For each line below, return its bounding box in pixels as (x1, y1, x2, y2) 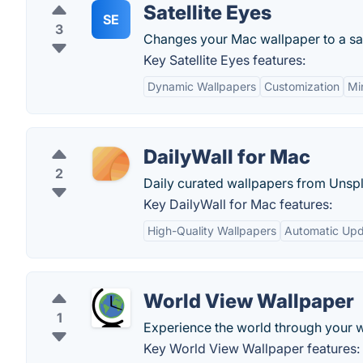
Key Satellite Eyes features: (143, 52, 305, 68)
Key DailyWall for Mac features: (143, 196, 332, 212)
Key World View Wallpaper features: (143, 340, 360, 357)
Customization (264, 79, 340, 93)
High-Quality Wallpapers (147, 224, 276, 237)
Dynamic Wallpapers (147, 79, 256, 93)
